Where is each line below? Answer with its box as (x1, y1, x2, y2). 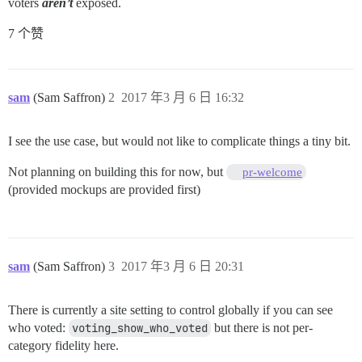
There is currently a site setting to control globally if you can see (8, 303, 333, 318)
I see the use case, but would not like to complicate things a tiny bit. (8, 134, 351, 149)
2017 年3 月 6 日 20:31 (121, 259, 244, 274)
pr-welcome (242, 166, 302, 179)
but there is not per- (211, 321, 313, 335)
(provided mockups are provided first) (8, 183, 200, 197)
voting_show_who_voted (72, 321, 208, 336)
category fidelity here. (8, 339, 119, 353)
